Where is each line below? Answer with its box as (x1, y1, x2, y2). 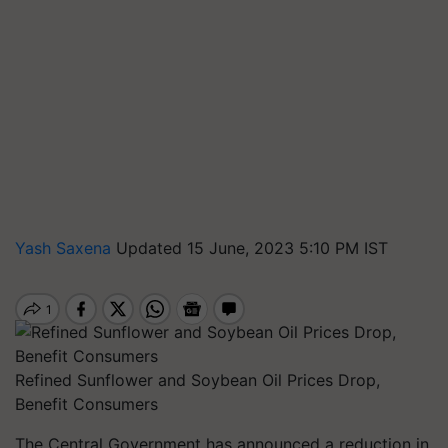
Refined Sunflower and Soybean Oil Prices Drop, (15, 370, 380, 390)
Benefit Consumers (15, 394, 158, 414)
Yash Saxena (15, 238, 116, 258)
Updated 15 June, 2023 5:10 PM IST (116, 238, 388, 258)
